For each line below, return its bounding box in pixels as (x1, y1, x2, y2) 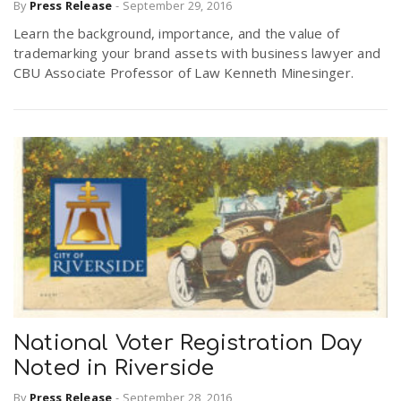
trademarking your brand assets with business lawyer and (13, 44, 381, 63)
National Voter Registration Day (13, 331, 363, 356)
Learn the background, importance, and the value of (13, 24, 340, 43)
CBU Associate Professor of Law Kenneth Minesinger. (13, 64, 354, 82)
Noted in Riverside (13, 356, 215, 381)
